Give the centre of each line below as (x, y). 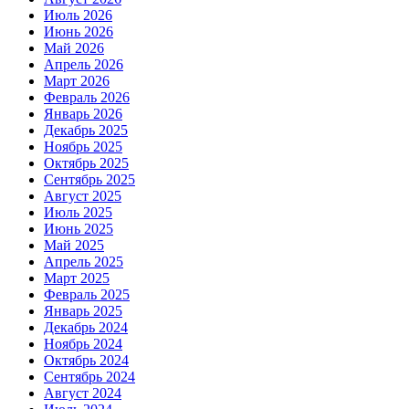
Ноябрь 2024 (83, 343)
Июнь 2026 (79, 31)
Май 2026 (74, 47)
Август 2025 (83, 195)
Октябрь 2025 (86, 163)
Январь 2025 (83, 310)
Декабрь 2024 (86, 327)
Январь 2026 (83, 113)
